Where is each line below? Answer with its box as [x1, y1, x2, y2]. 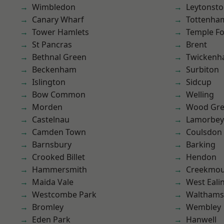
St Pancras [32, 39, 72, 50]
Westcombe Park [32, 189, 96, 200]
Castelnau [32, 114, 69, 125]
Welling [186, 89, 214, 100]
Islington [32, 76, 65, 87]
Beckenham [32, 64, 76, 75]
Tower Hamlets [32, 26, 89, 37]
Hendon [186, 151, 216, 162]
